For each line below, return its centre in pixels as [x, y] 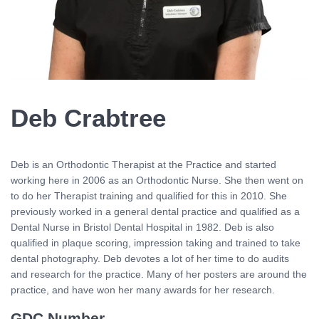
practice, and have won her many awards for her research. [143, 289]
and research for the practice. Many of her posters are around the [159, 274]
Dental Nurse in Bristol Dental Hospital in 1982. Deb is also [142, 227]
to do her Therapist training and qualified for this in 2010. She [149, 195]
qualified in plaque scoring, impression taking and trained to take [156, 242]
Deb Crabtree [88, 118]
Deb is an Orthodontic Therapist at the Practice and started [143, 164]
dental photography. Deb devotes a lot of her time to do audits [150, 258]
